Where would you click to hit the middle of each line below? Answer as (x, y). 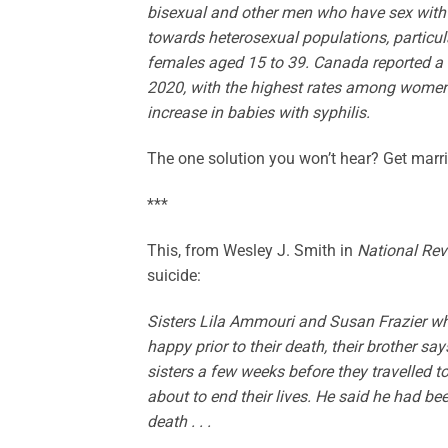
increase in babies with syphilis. (258, 113)
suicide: (174, 275)
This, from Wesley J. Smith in (252, 250)
